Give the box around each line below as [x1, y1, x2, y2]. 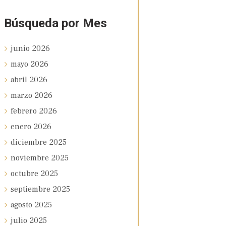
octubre [10, 168, 40, 179]
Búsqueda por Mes [4, 16, 107, 30]
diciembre [10, 137, 49, 147]
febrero [10, 105, 39, 116]
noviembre [10, 152, 51, 163]
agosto [10, 199, 34, 210]
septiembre [10, 184, 52, 194]
